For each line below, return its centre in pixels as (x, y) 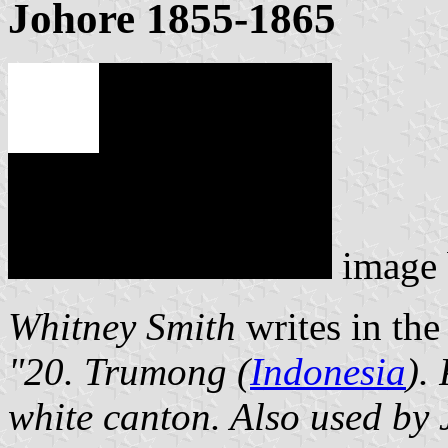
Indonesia (328, 371)
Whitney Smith (122, 326)
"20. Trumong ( (129, 371)
